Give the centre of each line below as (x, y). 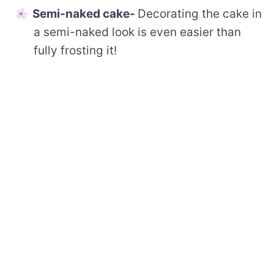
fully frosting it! (75, 50)
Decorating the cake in (200, 13)
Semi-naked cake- (85, 13)
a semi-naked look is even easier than (137, 32)
